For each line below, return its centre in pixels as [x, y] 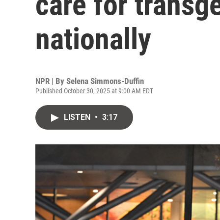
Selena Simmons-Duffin [105, 81]
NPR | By [51, 81]
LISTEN [78, 117]
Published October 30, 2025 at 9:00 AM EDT [94, 91]
